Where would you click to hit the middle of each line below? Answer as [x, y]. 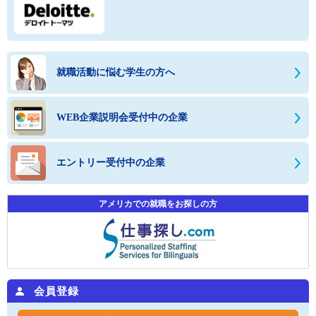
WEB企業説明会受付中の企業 [122, 118]
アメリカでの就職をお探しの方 [158, 204]
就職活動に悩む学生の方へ [116, 73]
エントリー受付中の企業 [111, 163]
